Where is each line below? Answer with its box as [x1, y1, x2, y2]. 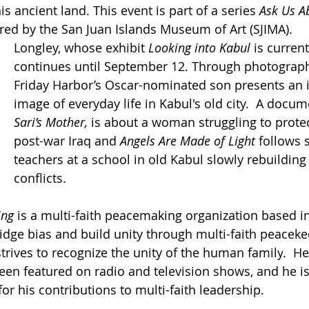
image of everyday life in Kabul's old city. [14, 94, 252, 112]
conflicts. [14, 169, 66, 186]
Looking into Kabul [148, 39, 250, 56]
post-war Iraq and [14, 132, 120, 149]
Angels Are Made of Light [120, 132, 259, 149]
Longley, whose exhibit [14, 39, 148, 56]
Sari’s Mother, [14, 113, 91, 130]
